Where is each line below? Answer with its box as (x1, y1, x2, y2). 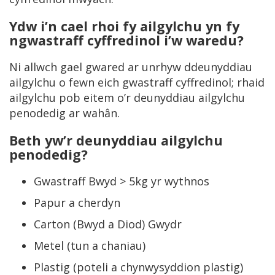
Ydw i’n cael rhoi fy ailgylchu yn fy (9, 17, 239, 35)
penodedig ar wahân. (9, 106, 120, 120)
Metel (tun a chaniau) (34, 238, 145, 253)
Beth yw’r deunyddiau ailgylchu (9, 131, 223, 149)
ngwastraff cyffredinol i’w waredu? (9, 31, 244, 49)
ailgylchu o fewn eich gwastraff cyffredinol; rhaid (9, 75, 265, 90)
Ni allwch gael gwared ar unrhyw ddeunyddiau (9, 60, 252, 74)
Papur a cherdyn (34, 195, 120, 210)
